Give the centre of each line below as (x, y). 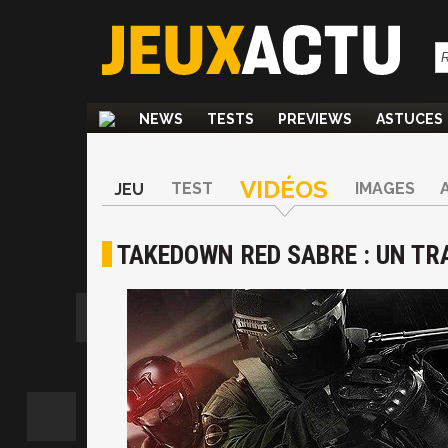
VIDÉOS (284, 189)
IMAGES (385, 188)
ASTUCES (409, 119)
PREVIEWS (315, 119)
